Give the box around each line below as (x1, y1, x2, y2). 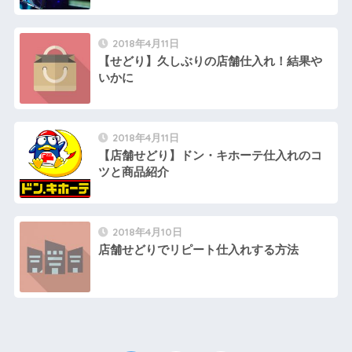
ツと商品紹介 (97, 165, 169, 179)
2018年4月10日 (112, 225, 182, 239)
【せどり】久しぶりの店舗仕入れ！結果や (97, 54, 322, 68)
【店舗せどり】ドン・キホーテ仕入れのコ (97, 148, 322, 163)
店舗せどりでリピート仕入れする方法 (97, 243, 299, 257)
